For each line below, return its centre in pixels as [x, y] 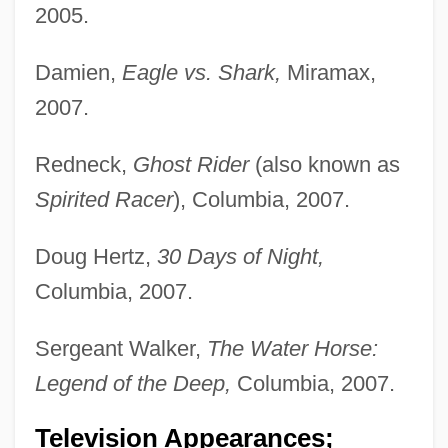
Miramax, [328, 72]
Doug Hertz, [95, 256]
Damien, [78, 72]
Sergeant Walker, [120, 348]
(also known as [324, 164]
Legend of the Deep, [132, 383]
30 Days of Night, [240, 256]
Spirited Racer [103, 199]
